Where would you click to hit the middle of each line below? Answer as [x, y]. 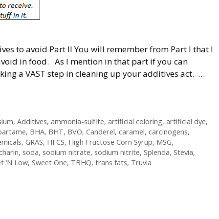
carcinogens [168, 132]
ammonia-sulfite [77, 122]
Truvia [141, 163]
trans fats [111, 163]
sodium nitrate [66, 153]
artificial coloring [135, 122]
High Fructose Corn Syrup [110, 142]
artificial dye [186, 122]
